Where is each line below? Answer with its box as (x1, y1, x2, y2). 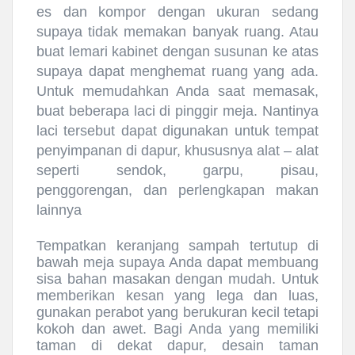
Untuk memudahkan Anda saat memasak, (36, 83, 319, 100)
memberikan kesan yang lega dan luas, (36, 288, 319, 304)
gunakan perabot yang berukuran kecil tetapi (36, 304, 319, 321)
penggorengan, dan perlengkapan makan (36, 182, 319, 199)
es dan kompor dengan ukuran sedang (36, 4, 319, 21)
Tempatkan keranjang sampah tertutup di (36, 238, 319, 254)
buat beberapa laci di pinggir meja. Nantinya (36, 103, 319, 120)
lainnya (36, 202, 82, 219)
